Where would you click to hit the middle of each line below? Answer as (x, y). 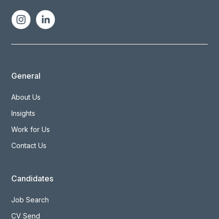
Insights (23, 113)
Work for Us (31, 130)
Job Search (30, 200)
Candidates (33, 179)
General (26, 76)
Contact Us (29, 146)
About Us (26, 97)
